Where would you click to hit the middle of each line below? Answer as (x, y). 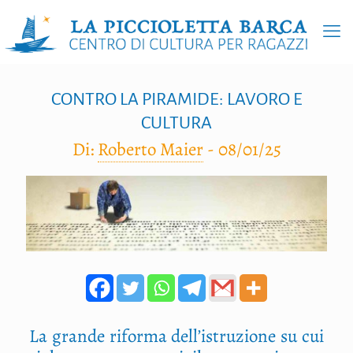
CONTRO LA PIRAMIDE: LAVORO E (176, 99)
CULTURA (176, 123)
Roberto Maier (150, 149)
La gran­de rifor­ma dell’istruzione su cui (176, 336)
